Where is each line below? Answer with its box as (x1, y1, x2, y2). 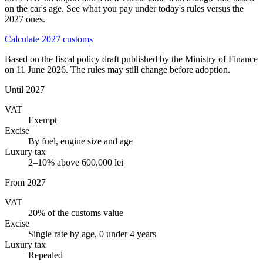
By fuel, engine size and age (28, 136, 133, 147)
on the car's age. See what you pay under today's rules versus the (5, 4, 244, 14)
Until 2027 (5, 85, 45, 95)
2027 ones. (5, 14, 45, 25)
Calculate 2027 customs (5, 34, 93, 45)
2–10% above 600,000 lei (28, 157, 123, 168)
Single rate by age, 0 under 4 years (28, 229, 156, 240)
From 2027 (5, 177, 46, 188)
